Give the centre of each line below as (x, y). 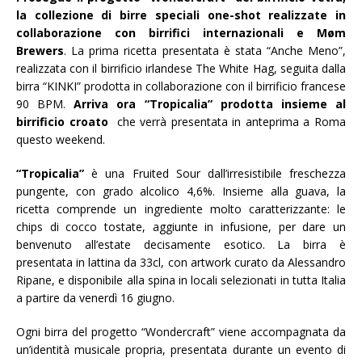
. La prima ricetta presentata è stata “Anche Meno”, (205, 51)
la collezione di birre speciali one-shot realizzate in (181, 15)
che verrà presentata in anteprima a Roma (229, 122)
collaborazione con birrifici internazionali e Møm (181, 33)
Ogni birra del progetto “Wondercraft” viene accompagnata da (181, 332)
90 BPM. (45, 104)
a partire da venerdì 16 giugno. (95, 298)
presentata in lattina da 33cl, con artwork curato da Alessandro (181, 263)
